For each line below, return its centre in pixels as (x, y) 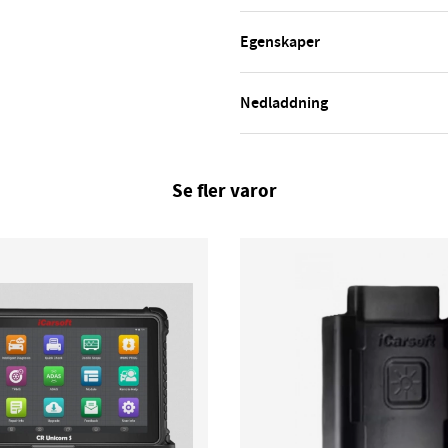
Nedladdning (284, 103)
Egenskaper (280, 42)
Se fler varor (224, 191)
